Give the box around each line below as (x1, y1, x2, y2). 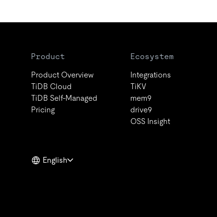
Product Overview (31, 70, 93, 79)
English (43, 155, 67, 165)
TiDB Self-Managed (31, 93, 97, 103)
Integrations (130, 70, 171, 79)
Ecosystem (130, 52, 174, 61)
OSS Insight (130, 117, 170, 126)
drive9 (130, 105, 153, 114)
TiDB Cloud (31, 82, 72, 91)
